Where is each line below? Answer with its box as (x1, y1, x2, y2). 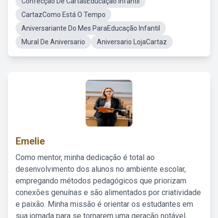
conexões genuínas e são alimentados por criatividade (16, 188, 201, 197)
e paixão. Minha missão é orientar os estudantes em (16, 200, 193, 209)
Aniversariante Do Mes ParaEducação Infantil (21, 24, 160, 32)
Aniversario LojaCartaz (97, 38, 167, 46)
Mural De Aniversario (21, 38, 85, 46)
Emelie (16, 135, 45, 147)
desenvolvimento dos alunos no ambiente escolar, (16, 164, 186, 174)
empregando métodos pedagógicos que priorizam (16, 176, 186, 185)
